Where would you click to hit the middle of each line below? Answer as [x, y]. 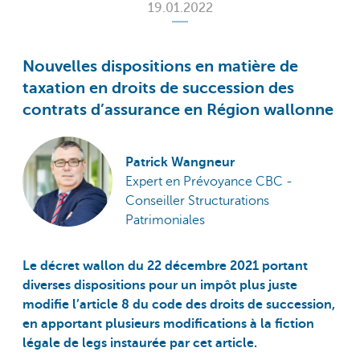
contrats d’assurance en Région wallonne [178, 110]
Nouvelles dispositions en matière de [160, 67]
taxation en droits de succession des [158, 88]
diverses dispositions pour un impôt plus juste [160, 285]
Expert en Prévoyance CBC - [209, 182]
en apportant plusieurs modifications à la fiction [168, 323]
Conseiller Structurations [197, 201]
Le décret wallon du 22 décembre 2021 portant [165, 266]
